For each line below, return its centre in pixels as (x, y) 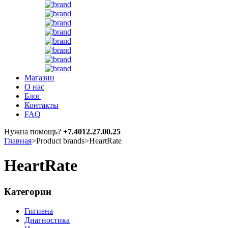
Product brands (60, 140)
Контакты (41, 105)
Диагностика (47, 220)
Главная (18, 140)
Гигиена (39, 211)
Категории (28, 191)
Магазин (39, 77)
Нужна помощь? (34, 131)
